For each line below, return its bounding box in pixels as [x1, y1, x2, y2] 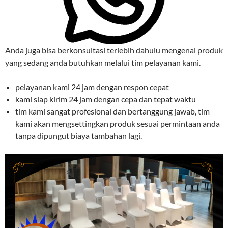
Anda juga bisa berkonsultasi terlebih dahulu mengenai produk [5, 45, 223, 55]
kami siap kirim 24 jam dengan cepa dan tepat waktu [15, 94, 196, 104]
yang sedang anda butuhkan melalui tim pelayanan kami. [5, 57, 201, 67]
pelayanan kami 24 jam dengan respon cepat [15, 81, 169, 92]
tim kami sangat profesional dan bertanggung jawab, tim [15, 106, 210, 116]
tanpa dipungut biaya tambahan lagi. [15, 130, 142, 140]
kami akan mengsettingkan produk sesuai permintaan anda [15, 118, 220, 128]
